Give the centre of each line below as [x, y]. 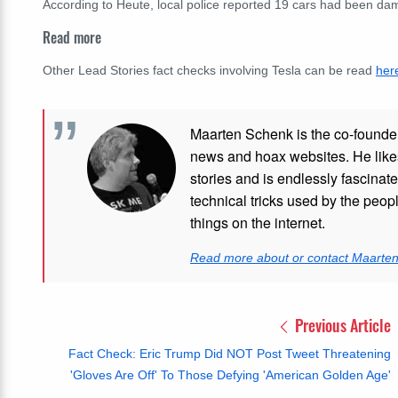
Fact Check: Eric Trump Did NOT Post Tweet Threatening [230, 354]
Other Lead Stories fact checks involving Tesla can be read [209, 71]
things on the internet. [258, 223]
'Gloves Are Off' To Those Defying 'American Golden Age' [231, 375]
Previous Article [341, 326]
